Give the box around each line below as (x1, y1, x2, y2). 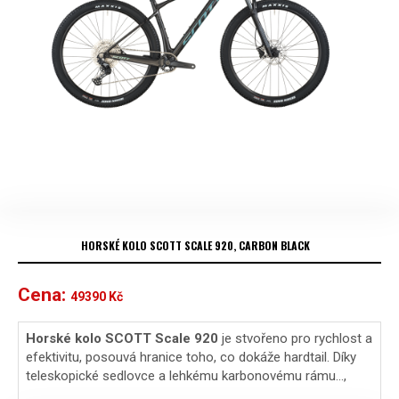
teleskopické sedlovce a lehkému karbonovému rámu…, (26, 367, 346, 384)
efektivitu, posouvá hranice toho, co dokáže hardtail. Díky (26, 348, 356, 365)
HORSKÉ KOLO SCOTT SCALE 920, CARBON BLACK (80, 237, 310, 253)
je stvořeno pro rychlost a (222, 330, 372, 346)
